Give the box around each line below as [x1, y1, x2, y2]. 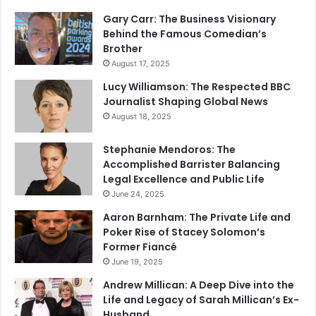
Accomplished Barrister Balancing [103, 157, 280, 172]
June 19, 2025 [111, 257, 163, 267]
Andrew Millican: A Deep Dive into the [103, 278, 294, 293]
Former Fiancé [103, 240, 177, 255]
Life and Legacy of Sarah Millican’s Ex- [103, 293, 299, 308]
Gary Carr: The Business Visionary [103, 12, 276, 27]
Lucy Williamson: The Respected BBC [103, 80, 291, 95]
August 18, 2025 [111, 111, 171, 122]
